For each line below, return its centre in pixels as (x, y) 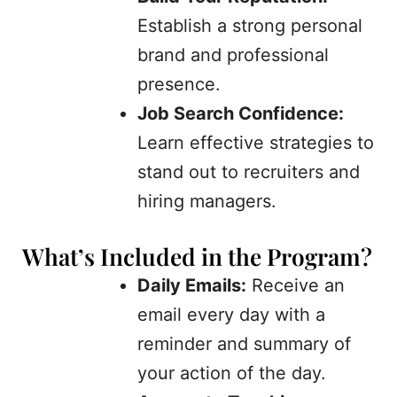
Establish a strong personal (250, 26)
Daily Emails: (192, 286)
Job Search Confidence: (241, 114)
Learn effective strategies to (256, 143)
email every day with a (231, 315)
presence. (179, 85)
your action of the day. (232, 374)
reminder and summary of (244, 344)
